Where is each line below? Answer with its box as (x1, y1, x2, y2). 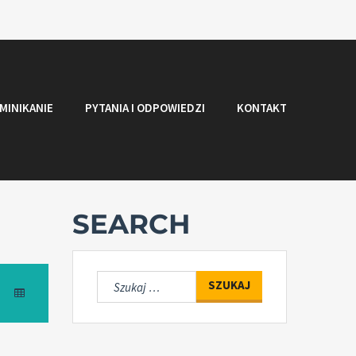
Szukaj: (96, 272, 136, 287)
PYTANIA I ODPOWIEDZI (85, 100, 205, 115)
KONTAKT (237, 100, 287, 115)
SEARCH (72, 207, 190, 241)
